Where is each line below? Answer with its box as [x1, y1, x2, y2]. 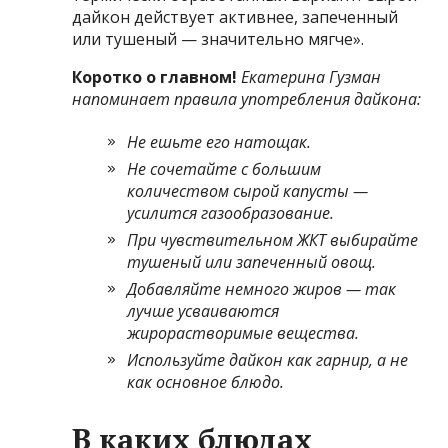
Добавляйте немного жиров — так [127, 277, 397, 300]
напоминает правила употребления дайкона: [72, 87, 422, 110]
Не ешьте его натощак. [127, 130, 312, 153]
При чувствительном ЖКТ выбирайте [127, 228, 419, 251]
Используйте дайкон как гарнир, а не [127, 348, 409, 371]
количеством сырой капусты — [127, 179, 369, 202]
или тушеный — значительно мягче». [72, 27, 365, 50]
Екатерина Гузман [241, 65, 382, 88]
